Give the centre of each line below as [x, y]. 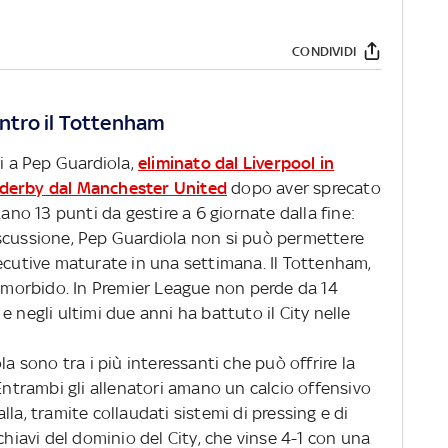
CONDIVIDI [324, 51]
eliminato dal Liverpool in [236, 163]
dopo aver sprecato [304, 188]
